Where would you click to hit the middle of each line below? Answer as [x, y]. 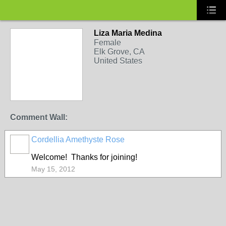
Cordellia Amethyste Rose [78, 139]
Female [107, 43]
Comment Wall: [39, 117]
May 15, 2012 [53, 169]
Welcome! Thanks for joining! [84, 157]
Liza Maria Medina [128, 33]
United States [118, 61]
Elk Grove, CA [119, 52]
